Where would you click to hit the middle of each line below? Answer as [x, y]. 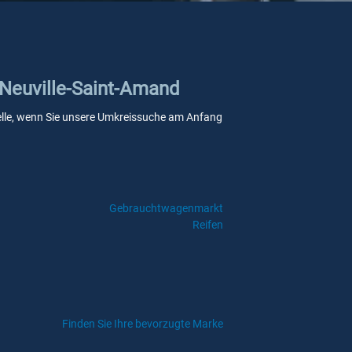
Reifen [207, 225]
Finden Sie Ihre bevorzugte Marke [143, 324]
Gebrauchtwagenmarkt [166, 208]
